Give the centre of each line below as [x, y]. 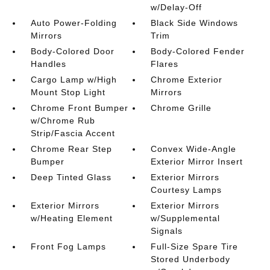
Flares [165, 64]
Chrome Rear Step [71, 149]
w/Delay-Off [177, 7]
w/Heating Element [71, 218]
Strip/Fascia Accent [73, 133]
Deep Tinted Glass [71, 177]
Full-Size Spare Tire [195, 246]
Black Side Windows [195, 23]
